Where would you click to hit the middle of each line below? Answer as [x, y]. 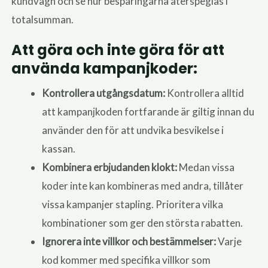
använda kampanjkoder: [105, 68]
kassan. [59, 148]
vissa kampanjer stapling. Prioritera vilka [133, 204]
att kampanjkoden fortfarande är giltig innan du [148, 111]
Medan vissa [206, 167]
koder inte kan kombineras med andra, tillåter [143, 185]
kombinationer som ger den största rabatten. [143, 223]
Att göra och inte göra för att [118, 50]
